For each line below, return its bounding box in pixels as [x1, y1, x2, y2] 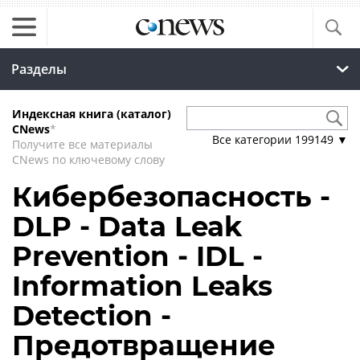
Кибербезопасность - [12, 180, 330, 214]
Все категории [212, 132, 295, 147]
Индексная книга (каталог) [12, 106, 171, 121]
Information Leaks [12, 269, 272, 303]
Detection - [12, 299, 171, 333]
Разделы [11, 60, 67, 78]
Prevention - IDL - [12, 239, 263, 273]
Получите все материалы [12, 137, 153, 152]
